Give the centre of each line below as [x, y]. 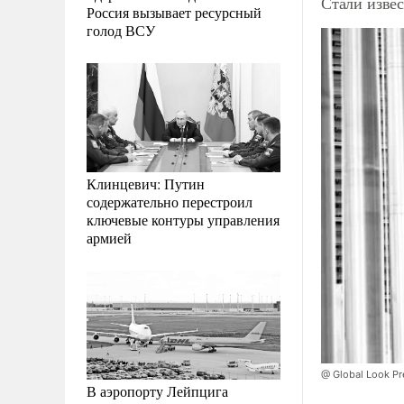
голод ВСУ [121, 30]
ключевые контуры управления [183, 219]
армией [109, 237]
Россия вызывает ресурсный [174, 12]
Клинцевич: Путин [146, 183]
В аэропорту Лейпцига [157, 390]
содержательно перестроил [170, 201]
